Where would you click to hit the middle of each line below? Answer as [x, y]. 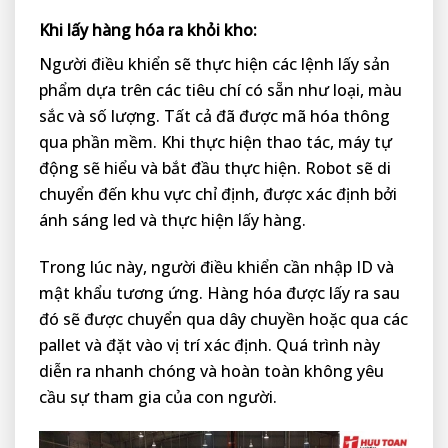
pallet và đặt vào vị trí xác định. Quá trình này [209, 344]
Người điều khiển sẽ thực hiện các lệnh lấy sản [214, 64]
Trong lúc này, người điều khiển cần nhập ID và [216, 266]
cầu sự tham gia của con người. [158, 396]
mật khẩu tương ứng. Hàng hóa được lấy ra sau [219, 292]
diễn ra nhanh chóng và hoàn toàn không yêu [211, 370]
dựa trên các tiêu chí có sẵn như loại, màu [244, 90]
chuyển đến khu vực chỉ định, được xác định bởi [218, 194]
